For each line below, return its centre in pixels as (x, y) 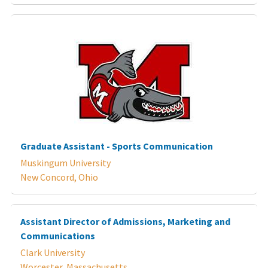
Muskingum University (66, 162)
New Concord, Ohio (59, 177)
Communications (58, 235)
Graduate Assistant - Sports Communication (117, 146)
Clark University (53, 252)
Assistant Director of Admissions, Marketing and (125, 221)
